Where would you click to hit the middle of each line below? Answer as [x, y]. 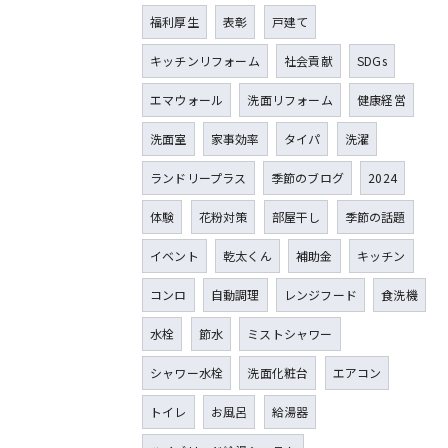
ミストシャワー [290, 334]
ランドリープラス [198, 178]
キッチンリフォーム [205, 61]
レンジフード [320, 295]
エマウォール [187, 100]
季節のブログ [307, 178]
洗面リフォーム [290, 100]
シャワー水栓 [187, 373]
